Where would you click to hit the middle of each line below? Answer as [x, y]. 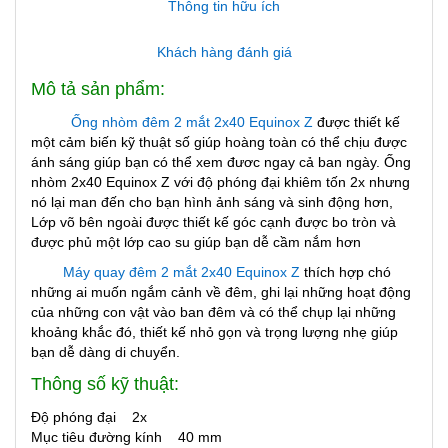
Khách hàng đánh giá [224, 52]
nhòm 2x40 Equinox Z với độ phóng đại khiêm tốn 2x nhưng [220, 182]
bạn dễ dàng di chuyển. [105, 352]
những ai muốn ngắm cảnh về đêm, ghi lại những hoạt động [221, 292]
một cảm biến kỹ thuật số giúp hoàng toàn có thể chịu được [219, 142]
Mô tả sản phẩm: [98, 89]
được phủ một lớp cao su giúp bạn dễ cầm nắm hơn [196, 242]
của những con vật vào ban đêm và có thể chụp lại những [213, 312]
